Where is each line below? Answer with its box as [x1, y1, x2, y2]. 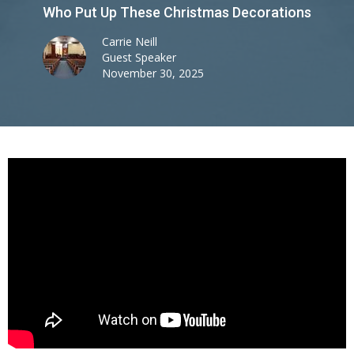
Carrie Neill [102, 34, 157, 50]
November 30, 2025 [102, 66, 204, 81]
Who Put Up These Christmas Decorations [43, 4, 311, 21]
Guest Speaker [102, 50, 176, 66]
